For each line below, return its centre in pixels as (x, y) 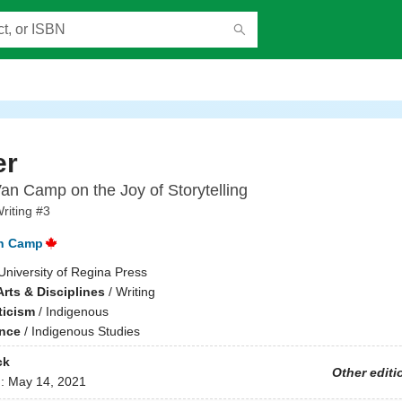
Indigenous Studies (85, 331)
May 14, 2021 (47, 382)
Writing (135, 292)
